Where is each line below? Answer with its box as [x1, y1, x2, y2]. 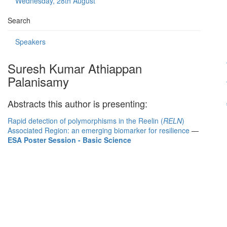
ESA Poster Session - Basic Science [8, 135, 131, 145]
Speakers [15, 36, 46, 47]
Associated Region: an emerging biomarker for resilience [8, 125, 190, 135]
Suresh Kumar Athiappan [8, 59, 142, 77]
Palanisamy [8, 72, 69, 90]
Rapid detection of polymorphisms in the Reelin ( [8, 116, 163, 126]
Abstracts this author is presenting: [8, 97, 147, 110]
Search [8, 15, 30, 25]
